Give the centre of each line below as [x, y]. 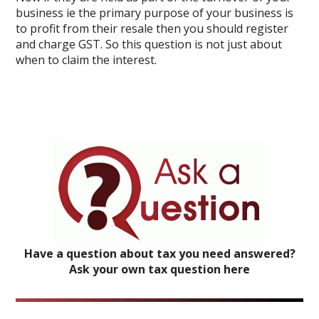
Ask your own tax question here [159, 269]
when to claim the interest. [87, 60]
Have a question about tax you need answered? [159, 253]
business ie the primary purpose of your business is [155, 13]
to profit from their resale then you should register [152, 28]
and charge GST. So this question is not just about [149, 44]
